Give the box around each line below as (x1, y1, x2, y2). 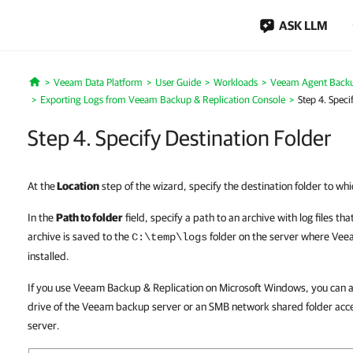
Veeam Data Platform (53, 76, 143, 88)
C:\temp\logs (132, 231, 207, 243)
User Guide (154, 76, 201, 88)
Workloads (213, 76, 258, 88)
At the (28, 180, 55, 192)
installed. (28, 250, 69, 262)
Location (55, 180, 99, 192)
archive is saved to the (28, 230, 132, 243)
